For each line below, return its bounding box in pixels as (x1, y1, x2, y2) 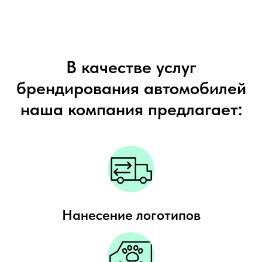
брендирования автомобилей (16, 77, 246, 98)
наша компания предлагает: (20, 98, 242, 119)
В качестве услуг (65, 56, 196, 77)
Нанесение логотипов (61, 206, 201, 223)
